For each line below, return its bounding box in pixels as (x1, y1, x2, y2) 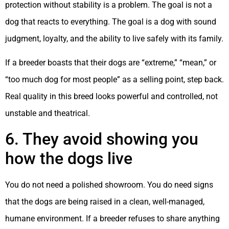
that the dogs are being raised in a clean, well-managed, (5, 196, 204, 207)
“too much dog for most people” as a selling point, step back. (5, 75, 224, 85)
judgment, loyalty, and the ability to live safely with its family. (5, 33, 223, 43)
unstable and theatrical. (5, 108, 90, 119)
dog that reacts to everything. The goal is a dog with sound (5, 16, 216, 27)
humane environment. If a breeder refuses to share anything (5, 213, 220, 223)
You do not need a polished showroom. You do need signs (5, 179, 213, 190)
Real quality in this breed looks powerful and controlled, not (5, 91, 218, 102)
